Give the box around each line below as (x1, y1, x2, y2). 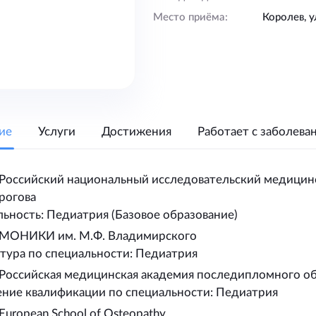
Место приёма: (153, 12, 228, 23)
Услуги (38, 126, 75, 138)
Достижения (102, 126, 171, 138)
